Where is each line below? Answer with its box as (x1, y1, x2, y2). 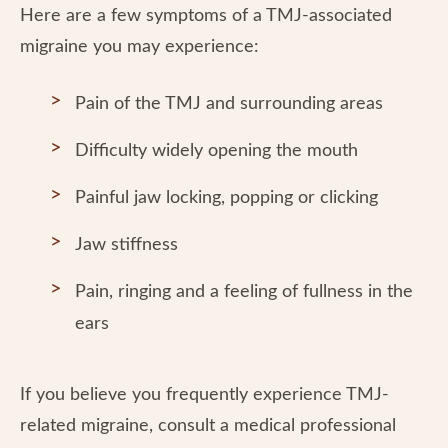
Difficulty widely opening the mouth (75, 141, 358, 160)
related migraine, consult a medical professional (20, 416, 396, 435)
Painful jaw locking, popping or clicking (75, 188, 378, 207)
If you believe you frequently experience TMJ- (20, 385, 389, 404)
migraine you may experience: (20, 37, 259, 56)
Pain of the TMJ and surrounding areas (75, 94, 383, 113)
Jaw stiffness (75, 235, 178, 254)
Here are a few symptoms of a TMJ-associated (20, 6, 392, 25)
